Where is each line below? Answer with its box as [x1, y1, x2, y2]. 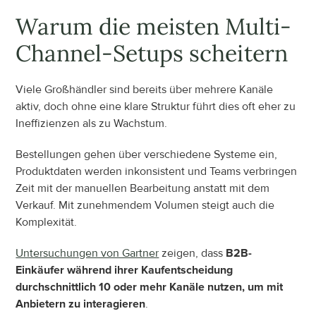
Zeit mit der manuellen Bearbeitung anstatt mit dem [16, 181, 270, 195]
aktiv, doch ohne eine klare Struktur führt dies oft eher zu [16, 99, 296, 114]
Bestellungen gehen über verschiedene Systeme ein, [16, 147, 278, 162]
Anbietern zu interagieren [16, 297, 146, 311]
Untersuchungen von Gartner [16, 246, 159, 260]
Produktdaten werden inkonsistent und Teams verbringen [16, 164, 298, 178]
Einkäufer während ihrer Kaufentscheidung [16, 263, 233, 277]
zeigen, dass [159, 246, 226, 260]
